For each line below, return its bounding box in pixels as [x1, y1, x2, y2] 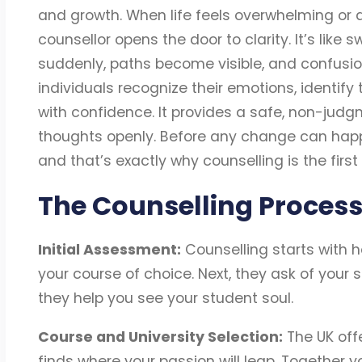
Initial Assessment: [37, 240, 181, 260]
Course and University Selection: [37, 326, 283, 347]
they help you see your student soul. [37, 288, 293, 309]
